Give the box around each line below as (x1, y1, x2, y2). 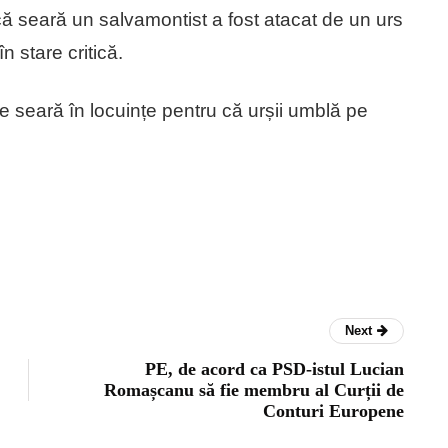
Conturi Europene (263, 400, 404, 421)
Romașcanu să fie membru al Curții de (104, 379, 404, 400)
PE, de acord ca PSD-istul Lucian (145, 358, 404, 379)
